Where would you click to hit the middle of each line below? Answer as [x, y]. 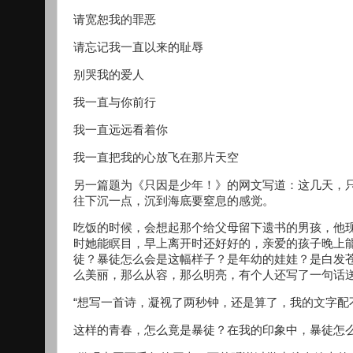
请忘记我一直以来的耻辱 [138, 48]
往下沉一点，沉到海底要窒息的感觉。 [174, 201]
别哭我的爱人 [109, 75]
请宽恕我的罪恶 [115, 20]
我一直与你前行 [115, 102]
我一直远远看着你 [121, 130]
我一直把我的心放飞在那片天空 [156, 157]
